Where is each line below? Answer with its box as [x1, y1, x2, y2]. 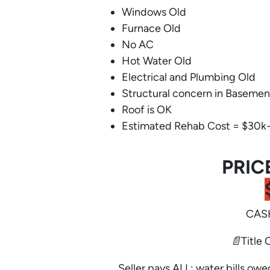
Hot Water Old [122, 54, 192, 67]
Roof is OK [122, 102, 172, 116]
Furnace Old [122, 21, 181, 35]
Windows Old [122, 5, 186, 19]
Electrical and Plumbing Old [122, 70, 256, 84]
